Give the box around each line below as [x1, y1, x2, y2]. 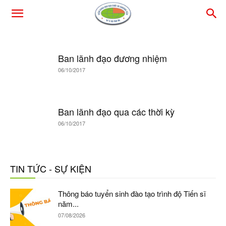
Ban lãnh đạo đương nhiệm [58, 51, 167, 65]
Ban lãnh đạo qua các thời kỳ [58, 105, 175, 118]
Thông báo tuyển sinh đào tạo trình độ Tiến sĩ [58, 188, 206, 199]
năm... [58, 198, 79, 209]
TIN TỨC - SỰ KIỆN [10, 162, 91, 175]
